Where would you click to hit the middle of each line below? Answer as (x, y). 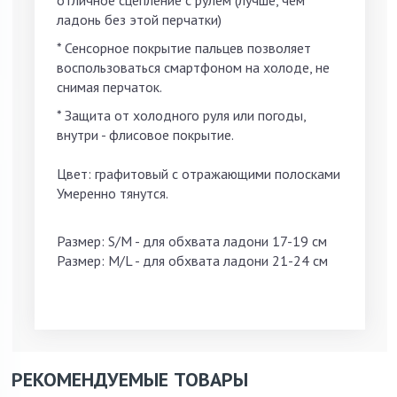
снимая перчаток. (111, 86)
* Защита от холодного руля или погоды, (181, 115)
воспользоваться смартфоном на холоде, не (193, 67)
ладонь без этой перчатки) (139, 19)
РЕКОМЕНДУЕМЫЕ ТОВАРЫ (130, 379)
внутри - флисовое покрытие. (147, 134)
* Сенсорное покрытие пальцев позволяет (184, 47)
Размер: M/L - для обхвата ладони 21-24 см (192, 260)
